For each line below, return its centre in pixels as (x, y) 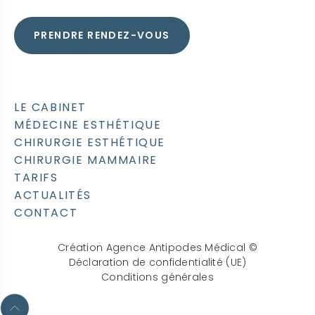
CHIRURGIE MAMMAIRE (86, 160)
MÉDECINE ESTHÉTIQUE (88, 125)
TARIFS (36, 178)
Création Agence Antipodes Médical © (157, 248)
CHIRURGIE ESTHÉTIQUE (90, 143)
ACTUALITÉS (53, 195)
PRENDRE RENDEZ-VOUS (102, 36)
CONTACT (46, 213)
